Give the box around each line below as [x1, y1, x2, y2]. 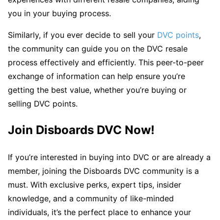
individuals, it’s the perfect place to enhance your [8, 207, 191, 218]
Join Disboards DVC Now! [8, 123, 155, 137]
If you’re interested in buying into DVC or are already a [8, 152, 211, 163]
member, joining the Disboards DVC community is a [8, 166, 199, 176]
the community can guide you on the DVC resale [8, 43, 188, 54]
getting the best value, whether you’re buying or [8, 84, 187, 95]
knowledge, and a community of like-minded [8, 193, 174, 204]
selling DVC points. [8, 98, 78, 109]
